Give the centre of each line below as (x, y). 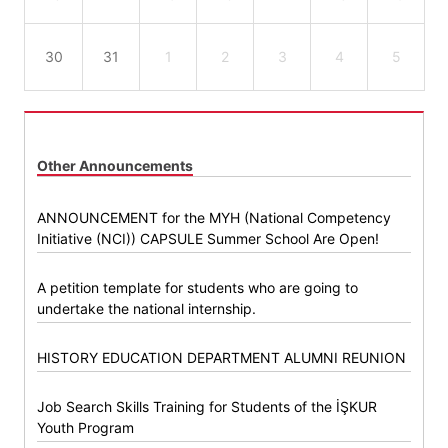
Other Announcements (115, 165)
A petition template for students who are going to (197, 287)
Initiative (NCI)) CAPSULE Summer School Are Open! (208, 238)
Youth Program (85, 427)
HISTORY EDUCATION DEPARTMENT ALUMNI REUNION (221, 357)
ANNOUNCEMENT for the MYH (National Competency (214, 217)
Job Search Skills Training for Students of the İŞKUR (207, 406)
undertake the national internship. (146, 308)
